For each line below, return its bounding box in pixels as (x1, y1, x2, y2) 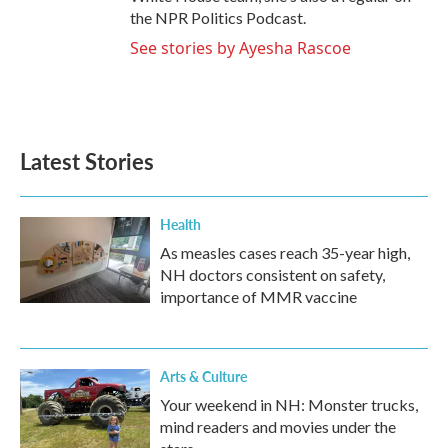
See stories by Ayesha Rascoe (130, 36, 351, 59)
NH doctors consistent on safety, (160, 264, 385, 284)
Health (160, 213, 201, 234)
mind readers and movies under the (160, 416, 396, 436)
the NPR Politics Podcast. (130, 7, 306, 27)
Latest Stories (20, 144, 154, 177)
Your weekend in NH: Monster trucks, (160, 394, 418, 414)
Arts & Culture (160, 365, 247, 386)
